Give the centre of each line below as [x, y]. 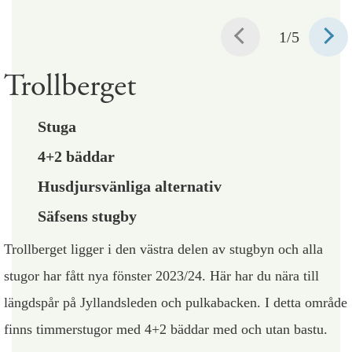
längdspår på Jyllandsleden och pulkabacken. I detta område [176, 303]
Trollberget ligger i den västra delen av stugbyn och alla [163, 249]
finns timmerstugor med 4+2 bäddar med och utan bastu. [166, 330]
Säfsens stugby [87, 216]
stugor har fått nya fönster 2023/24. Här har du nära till [161, 276]
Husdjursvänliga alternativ [130, 187]
